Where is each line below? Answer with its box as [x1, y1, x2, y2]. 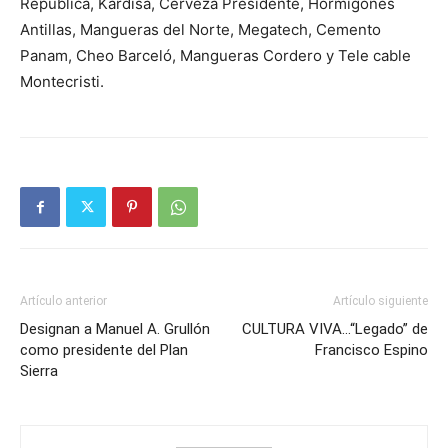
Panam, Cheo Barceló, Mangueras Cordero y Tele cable [20, 46, 411, 66]
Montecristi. [20, 72, 104, 92]
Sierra [20, 362, 58, 381]
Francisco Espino [315, 341, 428, 360]
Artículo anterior [20, 294, 107, 309]
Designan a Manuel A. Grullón [20, 320, 210, 339]
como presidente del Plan [20, 341, 188, 360]
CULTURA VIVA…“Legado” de [242, 320, 428, 339]
